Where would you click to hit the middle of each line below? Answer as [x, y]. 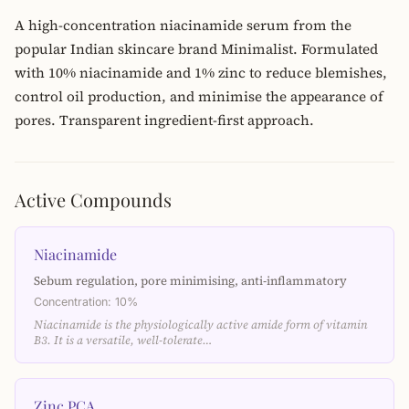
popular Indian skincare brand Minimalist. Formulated [196, 49]
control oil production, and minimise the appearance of [199, 96]
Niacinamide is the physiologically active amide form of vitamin [201, 325]
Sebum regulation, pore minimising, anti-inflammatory [190, 280]
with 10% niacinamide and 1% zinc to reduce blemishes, [201, 73]
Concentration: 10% [86, 302]
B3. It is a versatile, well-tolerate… [123, 340]
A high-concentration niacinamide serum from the [183, 25]
